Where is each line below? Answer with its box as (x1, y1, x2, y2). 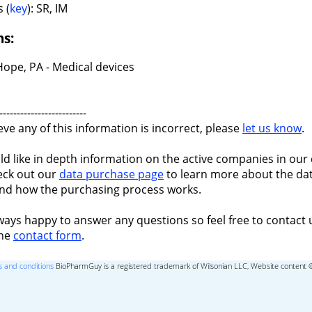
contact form (13, 228, 81, 244)
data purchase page (59, 166, 164, 182)
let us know (242, 120, 302, 136)
